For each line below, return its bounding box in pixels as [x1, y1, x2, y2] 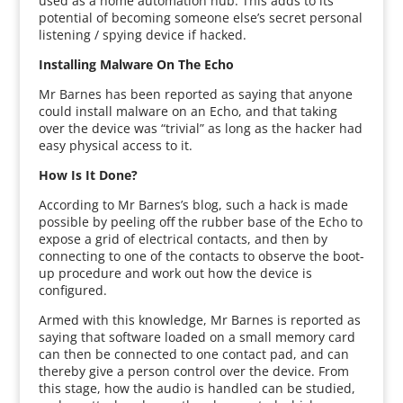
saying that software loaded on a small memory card [38, 328, 355, 345]
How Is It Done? [38, 166, 138, 184]
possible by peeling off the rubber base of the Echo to [38, 213, 363, 230]
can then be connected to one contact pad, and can [38, 345, 349, 363]
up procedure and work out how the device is [38, 264, 312, 282]
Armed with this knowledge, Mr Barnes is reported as [38, 311, 361, 328]
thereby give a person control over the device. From [38, 363, 349, 380]
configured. [38, 282, 107, 299]
